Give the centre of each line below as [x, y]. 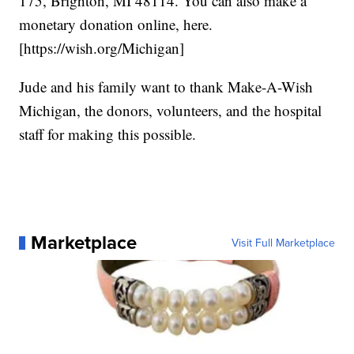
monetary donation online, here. [116, 24]
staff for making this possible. [108, 134]
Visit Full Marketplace [283, 243]
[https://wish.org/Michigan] [104, 48]
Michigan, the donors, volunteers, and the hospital [171, 111]
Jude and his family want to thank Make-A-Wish [166, 87]
